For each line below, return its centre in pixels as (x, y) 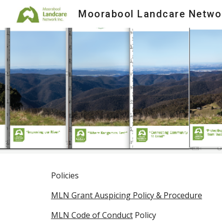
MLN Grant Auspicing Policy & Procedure (126, 195)
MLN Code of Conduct (92, 215)
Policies (65, 175)
